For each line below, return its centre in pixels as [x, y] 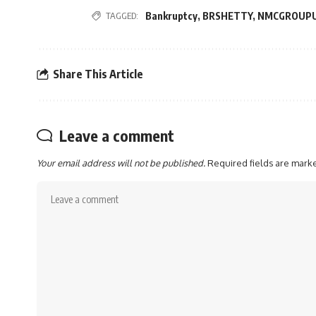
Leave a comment [117, 135]
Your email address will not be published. [121, 163]
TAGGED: [122, 15]
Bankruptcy [171, 16]
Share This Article [98, 74]
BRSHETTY [227, 16]
